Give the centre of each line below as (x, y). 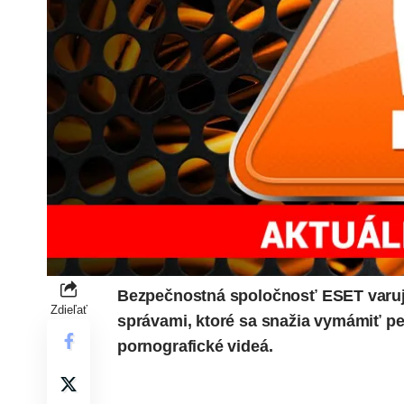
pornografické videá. (195, 346)
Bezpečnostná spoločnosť (220, 295)
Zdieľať (69, 309)
